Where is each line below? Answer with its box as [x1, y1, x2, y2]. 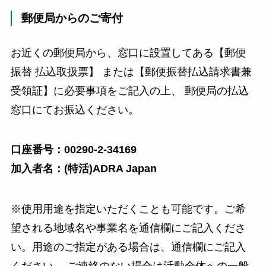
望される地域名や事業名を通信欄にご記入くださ [10, 222, 246, 235]
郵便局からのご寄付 [21, 12, 123, 25]
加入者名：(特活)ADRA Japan [10, 163, 157, 175]
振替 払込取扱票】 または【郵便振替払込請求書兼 [10, 65, 252, 78]
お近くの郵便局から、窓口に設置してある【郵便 [10, 46, 246, 59]
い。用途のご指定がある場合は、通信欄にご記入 [10, 241, 246, 254]
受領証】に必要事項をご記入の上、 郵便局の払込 [10, 84, 249, 97]
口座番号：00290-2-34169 [10, 144, 137, 156]
